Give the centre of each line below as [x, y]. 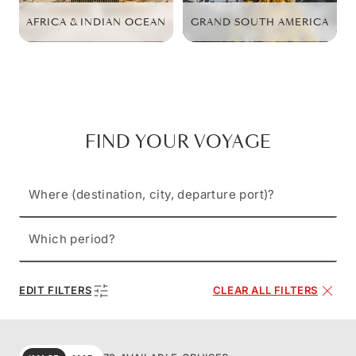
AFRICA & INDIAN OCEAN [96, 22]
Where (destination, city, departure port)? [152, 194]
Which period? [72, 238]
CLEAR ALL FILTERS [265, 290]
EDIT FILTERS [56, 290]
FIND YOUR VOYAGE [178, 142]
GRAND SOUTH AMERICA [260, 22]
